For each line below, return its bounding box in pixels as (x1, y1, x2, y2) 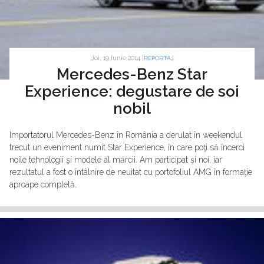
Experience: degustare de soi (25, 82, 239, 101)
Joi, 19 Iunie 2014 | (90, 54, 144, 62)
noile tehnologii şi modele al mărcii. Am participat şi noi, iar (9, 155, 222, 165)
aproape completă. (9, 180, 77, 190)
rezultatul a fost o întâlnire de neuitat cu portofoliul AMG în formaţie (9, 167, 252, 177)
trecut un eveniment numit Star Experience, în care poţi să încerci (9, 143, 245, 153)
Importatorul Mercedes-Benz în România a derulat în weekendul (9, 130, 242, 140)
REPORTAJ (143, 55, 174, 62)
